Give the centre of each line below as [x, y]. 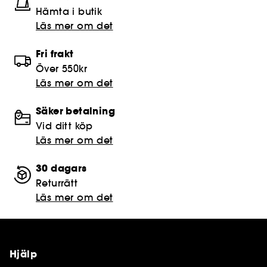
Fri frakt [55, 54]
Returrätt [57, 183]
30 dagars [61, 169]
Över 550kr [61, 69]
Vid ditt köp [64, 126]
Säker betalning [75, 111]
